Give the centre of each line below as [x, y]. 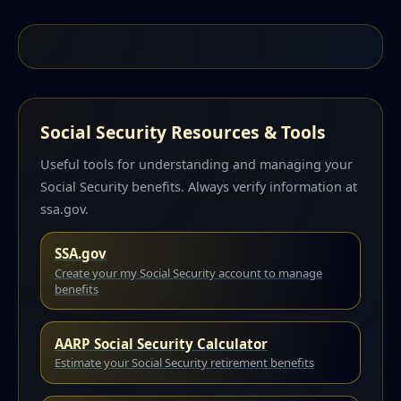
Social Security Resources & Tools [183, 132]
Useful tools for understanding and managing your [196, 164]
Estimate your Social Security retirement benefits [185, 363]
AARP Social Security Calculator [162, 343]
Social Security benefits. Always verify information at [199, 187]
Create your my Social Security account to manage [189, 273]
